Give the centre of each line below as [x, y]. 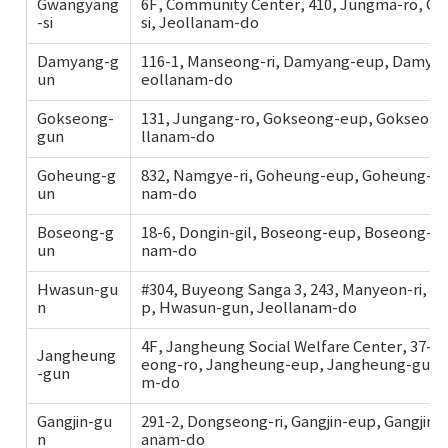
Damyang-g [78, 62]
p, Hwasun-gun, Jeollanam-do [249, 308]
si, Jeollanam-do [200, 23]
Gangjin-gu [74, 422]
